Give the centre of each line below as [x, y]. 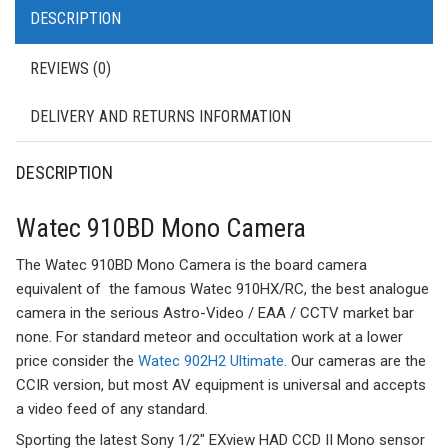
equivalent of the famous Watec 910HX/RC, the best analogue [222, 288]
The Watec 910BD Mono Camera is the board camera [191, 264]
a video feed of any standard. [112, 408]
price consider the [77, 360]
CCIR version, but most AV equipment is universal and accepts [221, 384]
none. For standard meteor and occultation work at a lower [209, 336]
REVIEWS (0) [70, 68]
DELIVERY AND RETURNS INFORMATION [160, 116]
